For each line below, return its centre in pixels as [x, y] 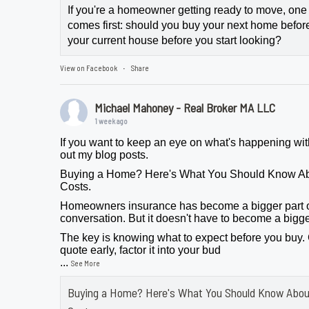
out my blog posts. [104, 155]
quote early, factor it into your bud [141, 250]
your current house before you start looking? [175, 41]
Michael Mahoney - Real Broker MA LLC [185, 108]
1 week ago [111, 121]
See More [86, 263]
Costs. [76, 187]
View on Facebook [89, 68]
